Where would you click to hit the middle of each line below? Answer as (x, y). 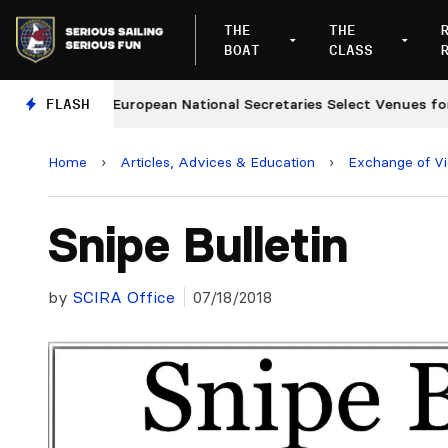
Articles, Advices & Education (217, 162)
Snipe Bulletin (198, 245)
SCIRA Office (124, 297)
